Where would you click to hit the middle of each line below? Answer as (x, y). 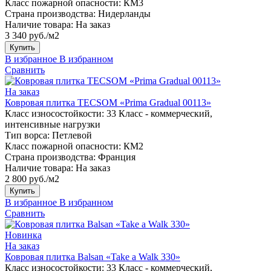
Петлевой (72, 135)
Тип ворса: (27, 135)
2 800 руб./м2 (32, 178)
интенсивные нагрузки (53, 124)
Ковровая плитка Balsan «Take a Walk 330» (93, 256)
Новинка (23, 235)
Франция (117, 157)
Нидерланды (124, 13)
